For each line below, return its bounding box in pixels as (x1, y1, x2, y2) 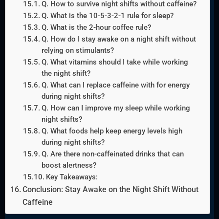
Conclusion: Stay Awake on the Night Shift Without (22, 185, 199, 195)
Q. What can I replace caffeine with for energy (41, 81, 190, 90)
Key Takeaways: (45, 173, 98, 182)
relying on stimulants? (41, 46, 114, 55)
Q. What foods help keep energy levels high (41, 127, 182, 136)
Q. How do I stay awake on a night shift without (41, 35, 196, 44)
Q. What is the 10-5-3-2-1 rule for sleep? (41, 11, 174, 21)
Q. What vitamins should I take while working (41, 58, 188, 67)
